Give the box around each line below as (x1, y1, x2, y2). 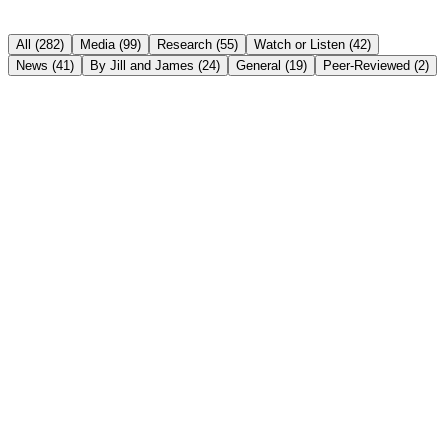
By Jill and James (90, 57, 194, 73)
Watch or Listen (254, 36, 345, 52)
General (236, 57, 281, 73)
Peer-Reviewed (323, 57, 410, 73)
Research (157, 36, 212, 52)
